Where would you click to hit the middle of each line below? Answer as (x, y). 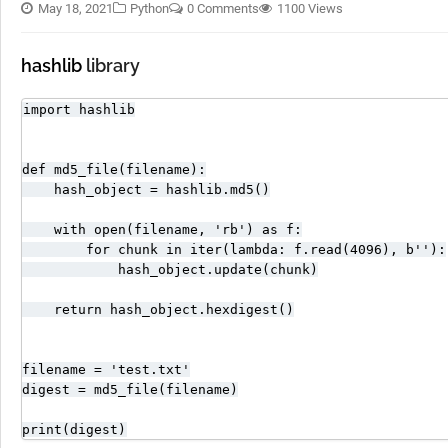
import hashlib (79, 109)
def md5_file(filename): (114, 169)
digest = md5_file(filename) (130, 389)
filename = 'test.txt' (106, 369)
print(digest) (74, 429)
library (111, 65)
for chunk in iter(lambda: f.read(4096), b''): (234, 249)
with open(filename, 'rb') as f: (162, 229)
